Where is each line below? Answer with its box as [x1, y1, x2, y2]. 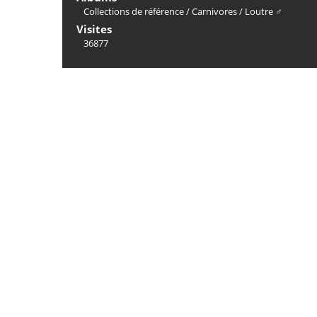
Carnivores [192, 5, 237, 18]
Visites [76, 22, 112, 36]
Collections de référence [83, 5, 184, 18]
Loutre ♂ [245, 5, 282, 18]
